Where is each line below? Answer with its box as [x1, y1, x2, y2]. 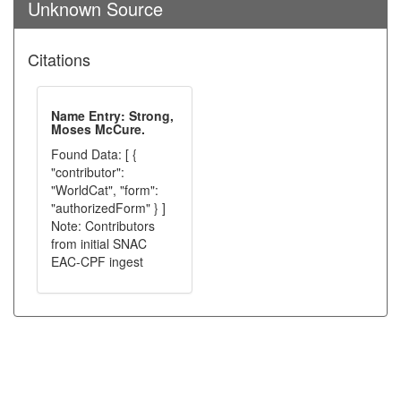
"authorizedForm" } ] [51, 199, 166, 217]
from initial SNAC [51, 235, 147, 252]
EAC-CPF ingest [51, 252, 143, 270]
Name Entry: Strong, [51, 107, 174, 124]
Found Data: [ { [51, 145, 137, 163]
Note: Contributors [51, 217, 155, 235]
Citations [28, 47, 90, 71]
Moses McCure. [51, 120, 145, 138]
